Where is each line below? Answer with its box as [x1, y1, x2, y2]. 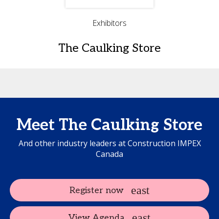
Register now [69, 185, 124, 196]
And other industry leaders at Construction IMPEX [18, 138, 201, 149]
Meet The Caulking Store [17, 116, 202, 134]
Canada [96, 149, 123, 159]
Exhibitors [92, 18, 127, 28]
